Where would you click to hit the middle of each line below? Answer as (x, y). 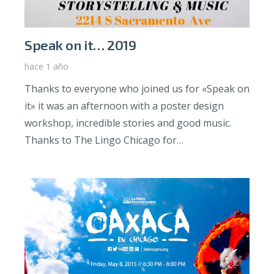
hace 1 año (46, 67)
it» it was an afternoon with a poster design (124, 106)
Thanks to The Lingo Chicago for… (104, 140)
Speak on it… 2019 (80, 45)
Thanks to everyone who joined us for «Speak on (137, 89)
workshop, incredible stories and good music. (128, 123)
